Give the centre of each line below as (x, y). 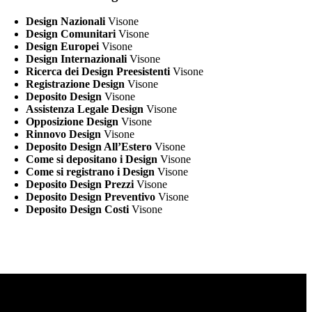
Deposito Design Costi (78, 210)
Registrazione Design (76, 84)
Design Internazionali (77, 59)
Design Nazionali (66, 22)
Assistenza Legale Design (85, 109)
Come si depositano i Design (92, 159)
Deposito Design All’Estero (89, 147)
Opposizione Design (72, 122)
